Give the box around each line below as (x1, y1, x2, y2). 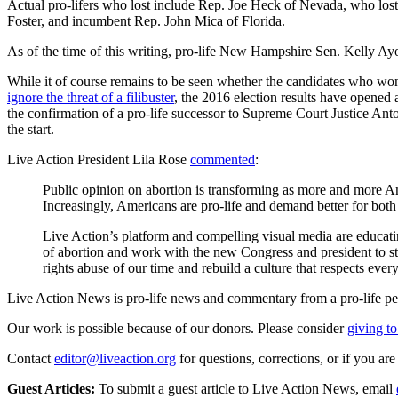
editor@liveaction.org (54, 350, 176, 366)
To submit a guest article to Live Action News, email (95, 380, 393, 396)
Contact (7, 350, 51, 366)
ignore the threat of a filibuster (7, 89, 174, 105)
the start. (7, 121, 54, 137)
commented (190, 151, 255, 167)
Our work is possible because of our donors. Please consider (7, 320, 344, 336)
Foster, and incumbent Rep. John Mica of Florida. (7, 12, 285, 28)
